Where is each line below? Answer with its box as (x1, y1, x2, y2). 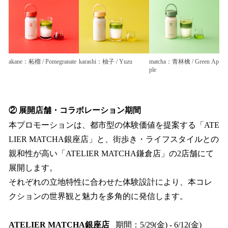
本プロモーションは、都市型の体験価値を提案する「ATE (9, 120, 219, 129)
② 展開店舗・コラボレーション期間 (9, 105, 141, 115)
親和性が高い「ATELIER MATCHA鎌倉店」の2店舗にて (9, 149, 214, 158)
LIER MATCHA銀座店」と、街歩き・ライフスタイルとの (9, 134, 219, 144)
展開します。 (9, 163, 58, 172)
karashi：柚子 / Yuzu (79, 58, 132, 66)
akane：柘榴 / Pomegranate (9, 58, 76, 66)
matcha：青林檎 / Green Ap (149, 58, 219, 66)
